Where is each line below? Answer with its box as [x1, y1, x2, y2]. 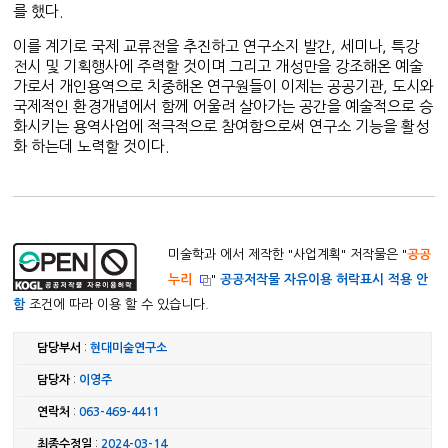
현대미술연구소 [90, 342, 168, 354]
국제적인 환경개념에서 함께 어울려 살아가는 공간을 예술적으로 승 [13, 99, 434, 114]
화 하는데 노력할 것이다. [13, 139, 170, 154]
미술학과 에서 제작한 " [168, 248, 294, 261]
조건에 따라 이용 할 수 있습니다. [25, 298, 210, 311]
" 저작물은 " [341, 248, 408, 261]
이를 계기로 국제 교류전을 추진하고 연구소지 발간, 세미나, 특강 [13, 39, 420, 54]
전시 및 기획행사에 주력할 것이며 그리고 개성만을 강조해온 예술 [13, 59, 424, 74]
